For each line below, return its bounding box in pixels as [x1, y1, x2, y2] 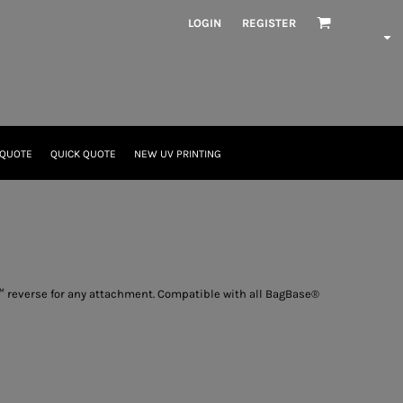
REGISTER [242, 15, 296, 30]
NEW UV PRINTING [133, 148, 221, 161]
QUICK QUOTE [49, 148, 116, 161]
